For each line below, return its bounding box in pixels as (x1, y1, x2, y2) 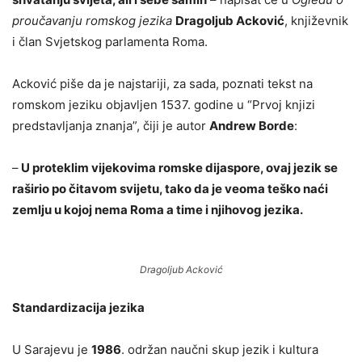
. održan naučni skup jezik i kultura (121, 341, 318, 357)
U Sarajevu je (12, 341, 91, 357)
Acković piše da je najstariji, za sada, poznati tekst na (12, 75, 313, 91)
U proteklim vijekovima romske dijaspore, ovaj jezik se (19, 159, 338, 175)
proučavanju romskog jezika (12, 12, 172, 28)
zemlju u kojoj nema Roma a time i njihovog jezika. (12, 201, 303, 217)
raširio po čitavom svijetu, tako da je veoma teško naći (12, 180, 328, 196)
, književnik (284, 12, 348, 28)
